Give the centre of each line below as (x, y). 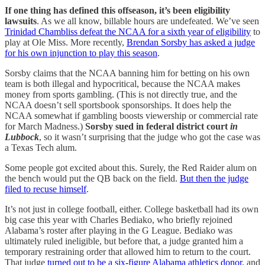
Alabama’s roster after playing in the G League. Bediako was (119, 230)
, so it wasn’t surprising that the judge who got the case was (150, 137)
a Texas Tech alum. (41, 147)
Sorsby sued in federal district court (158, 126)
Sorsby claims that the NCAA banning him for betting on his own (127, 73)
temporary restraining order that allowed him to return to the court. (128, 251)
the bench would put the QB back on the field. (92, 178)
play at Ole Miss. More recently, (66, 42)
